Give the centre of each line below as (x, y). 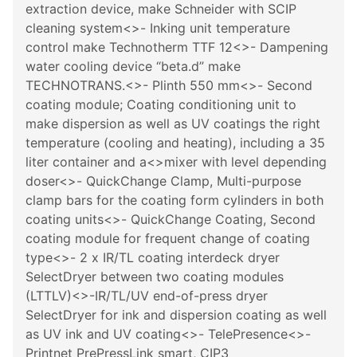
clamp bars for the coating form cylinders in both (175, 200)
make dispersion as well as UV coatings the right (173, 124)
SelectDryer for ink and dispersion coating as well (176, 315)
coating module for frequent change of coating (168, 238)
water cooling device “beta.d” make (133, 66)
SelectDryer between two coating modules (155, 277)
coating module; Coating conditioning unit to (161, 104)
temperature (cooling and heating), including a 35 (175, 143)
